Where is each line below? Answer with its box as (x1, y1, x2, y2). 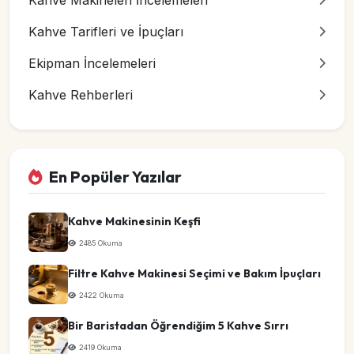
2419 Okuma (79, 343, 122, 352)
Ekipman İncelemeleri (28, 55, 156, 72)
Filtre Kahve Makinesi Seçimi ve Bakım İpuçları (68, 266, 321, 281)
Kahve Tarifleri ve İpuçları (28, 24, 183, 40)
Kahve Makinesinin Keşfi (68, 214, 201, 229)
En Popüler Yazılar (49, 167, 182, 187)
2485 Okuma (79, 239, 122, 248)
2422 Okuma (79, 291, 124, 300)
